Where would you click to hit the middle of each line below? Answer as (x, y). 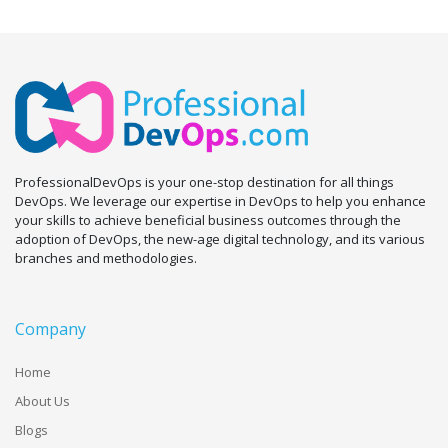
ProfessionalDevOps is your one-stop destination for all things (204, 181)
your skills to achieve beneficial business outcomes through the (208, 219)
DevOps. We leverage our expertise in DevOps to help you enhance (220, 200)
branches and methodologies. (106, 257)
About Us (42, 400)
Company (50, 328)
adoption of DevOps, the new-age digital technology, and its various (220, 238)
